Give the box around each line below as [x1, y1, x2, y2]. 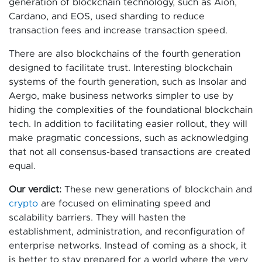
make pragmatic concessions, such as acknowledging [9, 133, 249, 143]
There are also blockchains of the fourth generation [9, 49, 240, 59]
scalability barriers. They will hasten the [9, 213, 186, 223]
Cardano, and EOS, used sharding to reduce [9, 12, 205, 22]
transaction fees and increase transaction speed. [9, 26, 227, 36]
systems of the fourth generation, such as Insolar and [9, 77, 247, 87]
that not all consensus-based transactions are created [9, 147, 250, 157]
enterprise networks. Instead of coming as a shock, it [9, 241, 247, 251]
